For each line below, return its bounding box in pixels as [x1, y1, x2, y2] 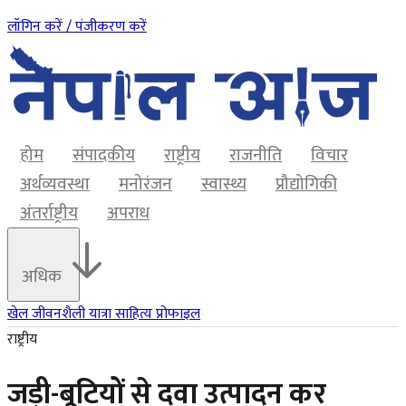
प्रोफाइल [156, 302, 200, 326]
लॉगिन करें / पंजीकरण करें [7, 14, 147, 39]
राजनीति [229, 140, 282, 169]
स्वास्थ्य [201, 169, 246, 198]
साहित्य [115, 302, 156, 326]
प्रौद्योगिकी [275, 169, 337, 198]
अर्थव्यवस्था [20, 169, 90, 198]
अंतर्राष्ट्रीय [20, 198, 78, 227]
